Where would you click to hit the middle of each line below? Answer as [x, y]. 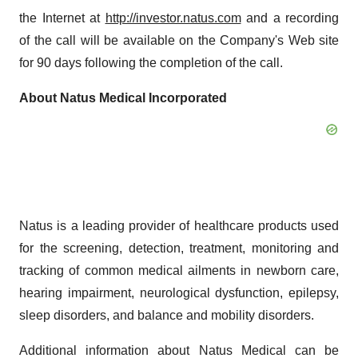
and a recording [290, 18]
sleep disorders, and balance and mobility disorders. [167, 316]
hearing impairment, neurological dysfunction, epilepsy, [179, 293]
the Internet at [62, 18]
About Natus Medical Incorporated [123, 98]
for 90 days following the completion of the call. [151, 63]
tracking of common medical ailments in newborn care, [179, 271]
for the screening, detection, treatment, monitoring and [179, 249]
